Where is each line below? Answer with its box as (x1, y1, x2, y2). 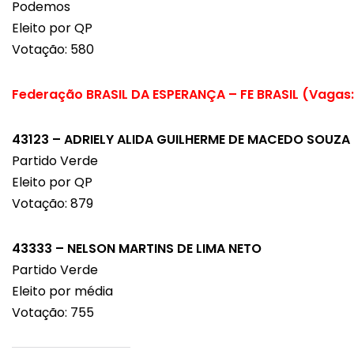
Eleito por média (12, 282, 113, 301)
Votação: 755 (12, 303, 94, 322)
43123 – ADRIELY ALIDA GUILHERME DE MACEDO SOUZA (12, 130, 350, 149)
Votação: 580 (12, 40, 94, 59)
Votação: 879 (12, 194, 93, 213)
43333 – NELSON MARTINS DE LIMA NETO (12, 239, 262, 258)
